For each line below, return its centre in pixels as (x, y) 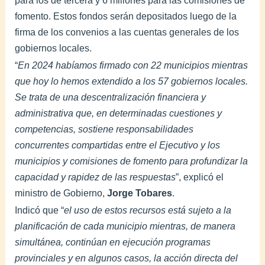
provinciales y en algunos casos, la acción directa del (127, 258)
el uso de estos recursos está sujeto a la (148, 210)
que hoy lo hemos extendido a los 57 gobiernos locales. (132, 81)
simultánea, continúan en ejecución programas (113, 242)
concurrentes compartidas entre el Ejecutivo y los (118, 145)
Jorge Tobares (140, 193)
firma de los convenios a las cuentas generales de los (127, 32)
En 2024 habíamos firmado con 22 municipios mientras (133, 65)
